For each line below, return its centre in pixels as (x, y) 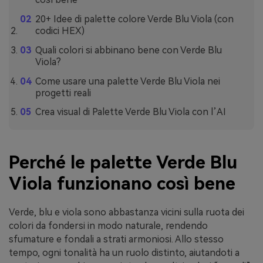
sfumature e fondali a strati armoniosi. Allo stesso (116, 240)
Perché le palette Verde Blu (123, 163)
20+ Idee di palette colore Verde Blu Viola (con (134, 19)
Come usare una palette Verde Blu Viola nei (127, 81)
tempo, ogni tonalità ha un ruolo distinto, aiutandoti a (124, 253)
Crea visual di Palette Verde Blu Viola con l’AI (130, 112)
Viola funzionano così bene (122, 184)
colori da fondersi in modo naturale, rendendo (108, 226)
